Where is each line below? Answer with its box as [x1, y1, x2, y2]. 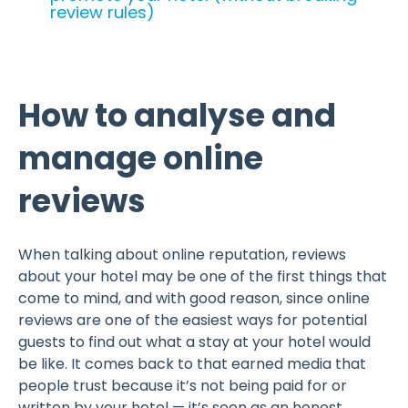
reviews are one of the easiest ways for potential [18, 310, 367, 331]
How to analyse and [18, 93, 336, 138]
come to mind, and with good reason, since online [18, 288, 370, 310]
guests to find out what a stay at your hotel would [18, 331, 371, 353]
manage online [18, 136, 263, 181]
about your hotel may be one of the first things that [18, 266, 387, 288]
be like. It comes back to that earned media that [18, 353, 366, 375]
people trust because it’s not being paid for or [18, 375, 347, 397]
